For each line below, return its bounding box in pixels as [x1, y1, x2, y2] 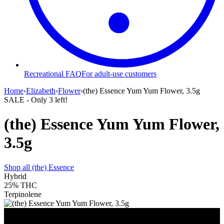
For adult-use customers [81, 69, 156, 78]
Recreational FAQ [24, 69, 81, 78]
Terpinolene [4, 189, 41, 198]
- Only [24, 95, 49, 104]
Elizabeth [26, 86, 55, 95]
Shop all [4, 162, 32, 171]
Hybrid [4, 171, 26, 180]
